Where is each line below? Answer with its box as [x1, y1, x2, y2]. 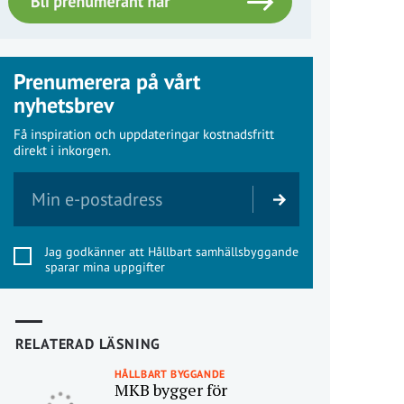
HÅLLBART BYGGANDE [114, 367, 225, 381]
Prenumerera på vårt [13, 68, 200, 96]
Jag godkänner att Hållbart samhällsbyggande [44, 243, 298, 260]
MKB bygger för [114, 379, 227, 400]
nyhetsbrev [13, 91, 114, 119]
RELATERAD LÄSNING [14, 335, 161, 353]
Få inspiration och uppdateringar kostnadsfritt [13, 125, 274, 142]
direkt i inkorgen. [13, 142, 111, 159]
